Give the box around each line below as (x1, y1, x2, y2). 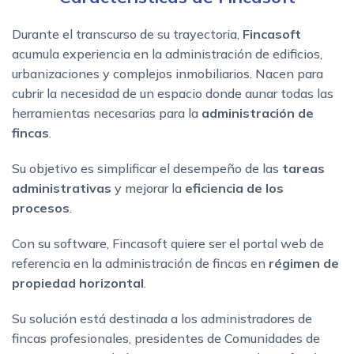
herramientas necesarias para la (12, 104, 201, 121)
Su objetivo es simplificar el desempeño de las (12, 160, 282, 176)
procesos (12, 199, 70, 216)
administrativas (12, 179, 111, 196)
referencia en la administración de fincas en (12, 254, 269, 271)
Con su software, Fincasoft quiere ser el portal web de (12, 235, 324, 251)
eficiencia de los (185, 179, 284, 196)
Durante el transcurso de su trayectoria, (12, 25, 243, 42)
